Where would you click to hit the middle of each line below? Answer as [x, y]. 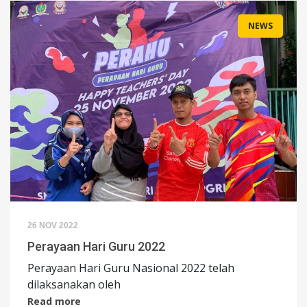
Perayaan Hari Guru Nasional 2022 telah [131, 268]
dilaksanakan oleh [74, 284]
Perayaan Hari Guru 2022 [96, 246]
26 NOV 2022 [53, 225]
